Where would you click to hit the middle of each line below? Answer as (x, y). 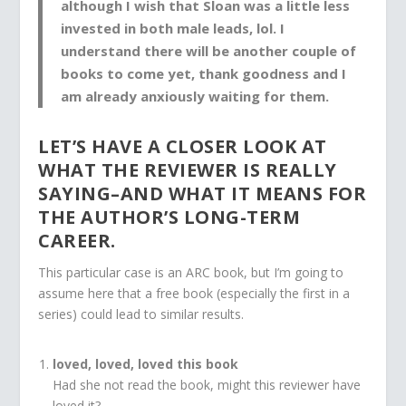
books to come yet (126, 73)
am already (101, 96)
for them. (295, 96)
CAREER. (77, 240)
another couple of (295, 50)
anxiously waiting (201, 96)
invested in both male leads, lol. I (173, 28)
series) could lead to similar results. (141, 314)
